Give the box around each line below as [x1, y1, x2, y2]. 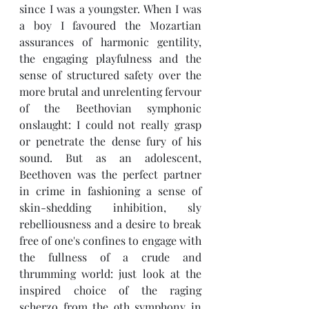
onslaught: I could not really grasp [19, 117, 201, 132]
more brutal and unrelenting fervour [19, 84, 201, 99]
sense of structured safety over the [19, 68, 201, 82]
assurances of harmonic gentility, [19, 34, 201, 49]
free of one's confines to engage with [19, 233, 201, 248]
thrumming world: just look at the [19, 266, 201, 281]
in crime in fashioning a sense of [19, 183, 201, 198]
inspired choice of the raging [19, 283, 201, 297]
